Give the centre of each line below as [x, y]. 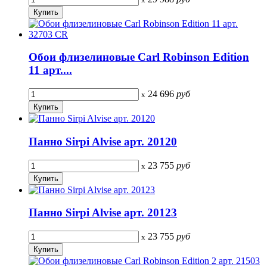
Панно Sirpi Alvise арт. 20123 [103, 213]
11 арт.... [50, 70]
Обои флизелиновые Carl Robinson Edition [139, 57]
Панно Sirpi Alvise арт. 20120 [103, 141]
